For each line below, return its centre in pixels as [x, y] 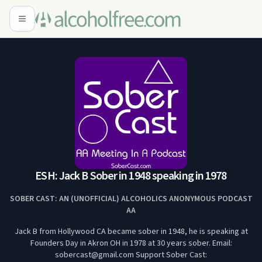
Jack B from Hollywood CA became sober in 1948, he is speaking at [131, 232]
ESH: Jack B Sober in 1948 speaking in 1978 [131, 176]
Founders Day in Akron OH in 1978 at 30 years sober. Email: [131, 243]
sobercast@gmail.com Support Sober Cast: [131, 255]
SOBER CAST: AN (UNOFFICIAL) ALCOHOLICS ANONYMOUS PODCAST [131, 199]
